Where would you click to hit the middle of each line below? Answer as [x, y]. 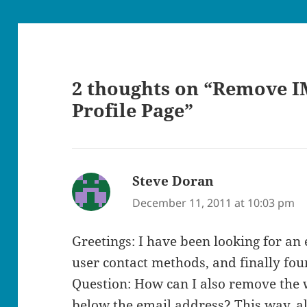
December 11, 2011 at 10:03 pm [214, 202]
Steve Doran [173, 181]
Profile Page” [133, 110]
